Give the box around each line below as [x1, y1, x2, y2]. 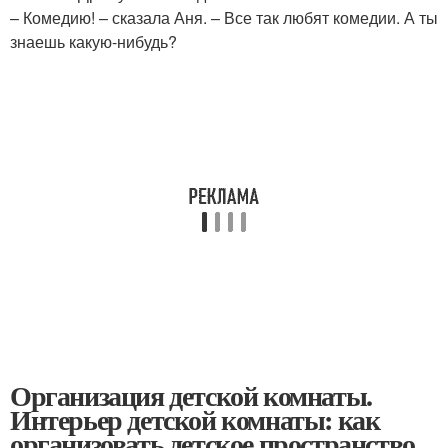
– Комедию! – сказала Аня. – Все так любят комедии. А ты [10, 5, 438, 29]
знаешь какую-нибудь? [10, 29, 177, 53]
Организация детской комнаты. [10, 374, 372, 416]
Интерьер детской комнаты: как [10, 398, 380, 440]
